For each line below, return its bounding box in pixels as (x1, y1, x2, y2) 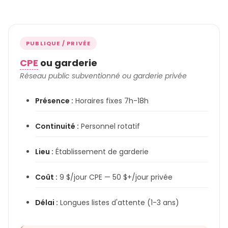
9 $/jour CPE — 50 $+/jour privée (58, 172, 173, 182)
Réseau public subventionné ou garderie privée (20, 70, 187, 81)
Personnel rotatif (79, 121, 140, 131)
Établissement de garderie (53, 146, 149, 157)
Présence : (35, 95, 73, 106)
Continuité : (35, 121, 79, 131)
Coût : (35, 172, 58, 182)
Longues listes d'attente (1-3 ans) (58, 197, 179, 208)
